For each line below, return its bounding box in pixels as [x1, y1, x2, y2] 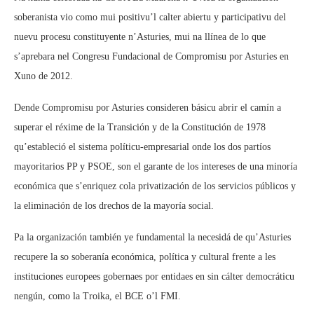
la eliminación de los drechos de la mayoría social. [14, 200, 214, 211]
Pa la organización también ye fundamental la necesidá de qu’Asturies [14, 232, 291, 243]
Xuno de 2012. [14, 71, 73, 81]
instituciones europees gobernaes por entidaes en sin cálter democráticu [14, 271, 294, 282]
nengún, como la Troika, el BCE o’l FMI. [14, 291, 181, 301]
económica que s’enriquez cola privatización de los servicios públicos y [14, 181, 296, 191]
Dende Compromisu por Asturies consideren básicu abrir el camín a [14, 102, 281, 113]
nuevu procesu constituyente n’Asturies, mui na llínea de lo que [14, 32, 266, 42]
